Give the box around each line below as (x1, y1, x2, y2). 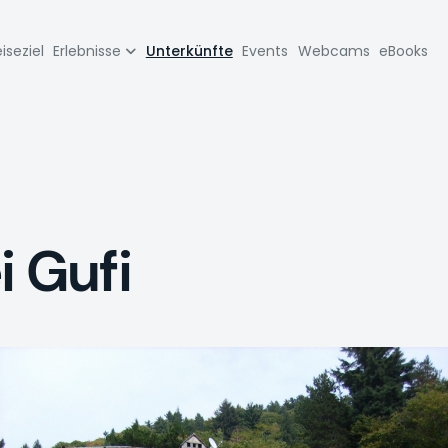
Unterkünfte (145, 40, 233, 61)
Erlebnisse (53, 40, 122, 61)
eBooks (379, 40, 429, 61)
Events (242, 40, 289, 61)
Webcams (297, 40, 370, 61)
